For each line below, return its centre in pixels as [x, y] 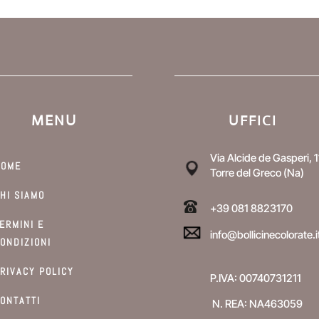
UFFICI [253, 120]
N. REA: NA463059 [256, 304]
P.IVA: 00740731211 [256, 278]
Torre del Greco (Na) [257, 173]
